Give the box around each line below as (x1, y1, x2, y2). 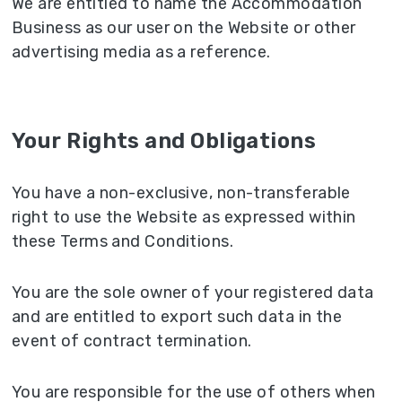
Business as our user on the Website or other (12, 18, 356, 39)
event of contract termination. (12, 331, 252, 352)
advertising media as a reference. (12, 42, 271, 63)
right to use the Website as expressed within (12, 207, 356, 228)
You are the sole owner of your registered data (12, 283, 374, 303)
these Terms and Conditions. (12, 232, 234, 252)
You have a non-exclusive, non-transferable (12, 183, 351, 204)
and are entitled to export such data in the (12, 307, 343, 328)
